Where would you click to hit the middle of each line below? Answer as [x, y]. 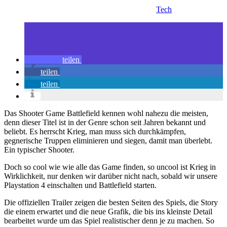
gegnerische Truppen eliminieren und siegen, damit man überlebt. [108, 141]
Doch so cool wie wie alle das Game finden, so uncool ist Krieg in [110, 167]
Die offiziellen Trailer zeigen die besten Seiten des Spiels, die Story [111, 203]
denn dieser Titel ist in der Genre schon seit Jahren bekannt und [105, 123]
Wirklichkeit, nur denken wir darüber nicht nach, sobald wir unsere [111, 176]
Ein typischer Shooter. [39, 150]
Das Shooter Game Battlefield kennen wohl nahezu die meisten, [106, 113]
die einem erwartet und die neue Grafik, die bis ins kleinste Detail [108, 212]
